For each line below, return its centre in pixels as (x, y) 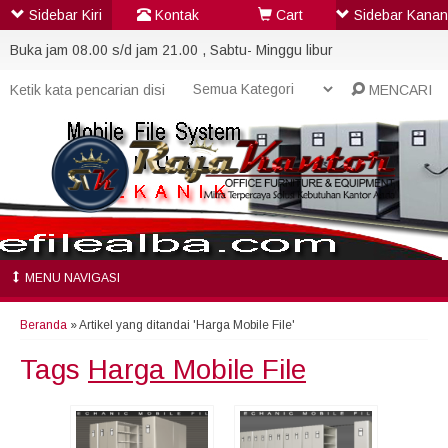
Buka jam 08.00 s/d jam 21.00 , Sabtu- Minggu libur (171, 50)
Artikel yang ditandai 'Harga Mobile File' (187, 325)
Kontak (175, 15)
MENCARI (399, 90)
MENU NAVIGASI (71, 278)
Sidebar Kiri (63, 15)
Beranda (43, 325)
